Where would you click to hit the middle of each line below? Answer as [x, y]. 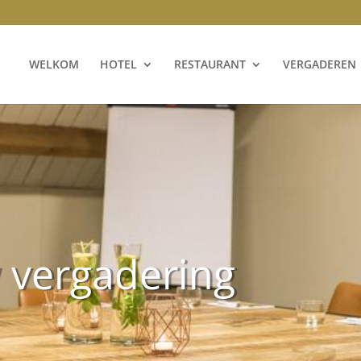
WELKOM [54, 64]
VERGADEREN [319, 64]
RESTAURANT [210, 64]
